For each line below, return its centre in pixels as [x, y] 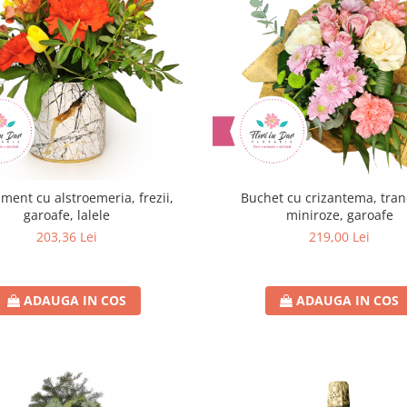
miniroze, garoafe [339, 214]
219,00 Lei [340, 236]
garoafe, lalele [67, 214]
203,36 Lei [67, 236]
